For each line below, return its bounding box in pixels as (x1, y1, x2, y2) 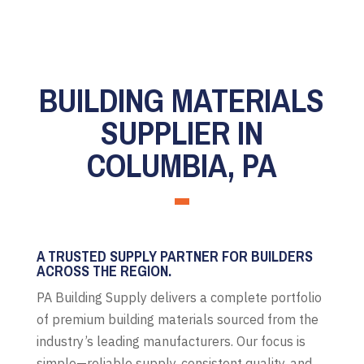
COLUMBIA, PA (86, 143, 277, 187)
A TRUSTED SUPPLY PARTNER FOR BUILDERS (36, 245, 313, 266)
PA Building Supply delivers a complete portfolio (36, 288, 322, 305)
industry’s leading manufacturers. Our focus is (36, 332, 305, 349)
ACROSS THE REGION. (36, 260, 171, 281)
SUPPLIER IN (100, 110, 263, 154)
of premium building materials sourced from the (36, 310, 318, 327)
